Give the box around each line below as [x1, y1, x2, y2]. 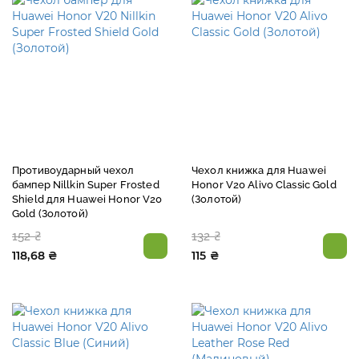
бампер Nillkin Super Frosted [12, 178, 159, 191]
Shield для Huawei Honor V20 [12, 192, 163, 205]
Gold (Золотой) [12, 207, 88, 220]
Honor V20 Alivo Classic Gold [192, 178, 337, 191]
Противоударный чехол [12, 163, 135, 176]
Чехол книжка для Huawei [192, 163, 326, 176]
